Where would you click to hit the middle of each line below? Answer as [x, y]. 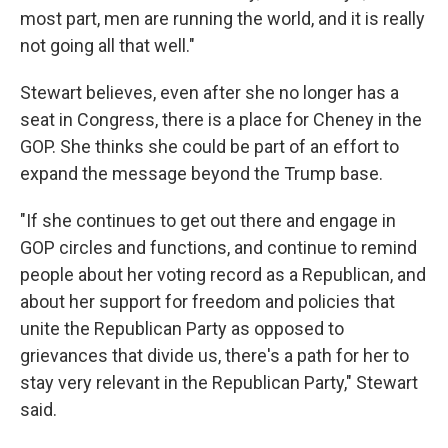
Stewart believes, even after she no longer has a [209, 93]
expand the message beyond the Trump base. [201, 174]
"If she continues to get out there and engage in [208, 221]
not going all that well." [107, 46]
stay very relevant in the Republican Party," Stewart [219, 383]
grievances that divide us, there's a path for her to [214, 356]
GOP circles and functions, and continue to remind [218, 248]
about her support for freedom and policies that [207, 302]
